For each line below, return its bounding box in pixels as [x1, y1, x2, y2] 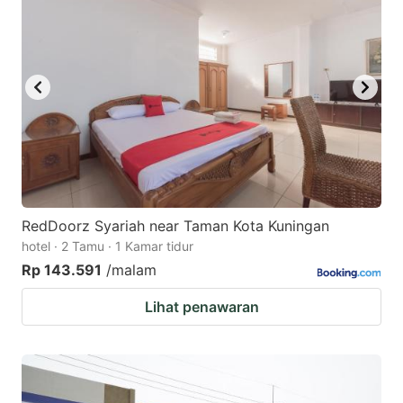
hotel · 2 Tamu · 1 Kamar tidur [22, 237, 193, 254]
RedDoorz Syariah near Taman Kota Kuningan [22, 216, 329, 235]
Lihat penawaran [144, 297, 259, 316]
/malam [106, 260, 157, 279]
